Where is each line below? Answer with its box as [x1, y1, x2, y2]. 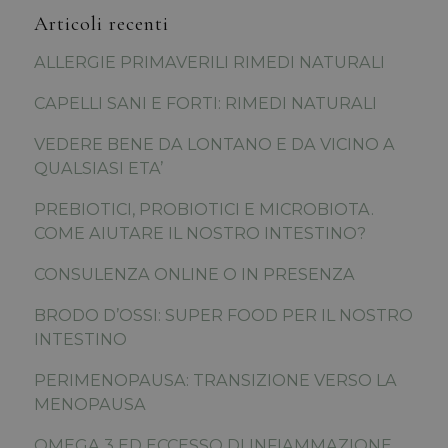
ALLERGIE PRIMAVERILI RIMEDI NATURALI [33, 52, 385, 73]
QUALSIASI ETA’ [33, 158, 163, 179]
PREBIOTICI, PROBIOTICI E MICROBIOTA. [33, 199, 374, 220]
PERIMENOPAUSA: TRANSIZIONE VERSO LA [33, 370, 397, 391]
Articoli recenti [33, 12, 169, 37]
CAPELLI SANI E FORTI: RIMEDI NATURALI [33, 93, 377, 114]
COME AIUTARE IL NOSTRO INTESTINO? [33, 223, 366, 244]
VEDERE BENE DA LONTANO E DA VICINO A [33, 134, 395, 155]
